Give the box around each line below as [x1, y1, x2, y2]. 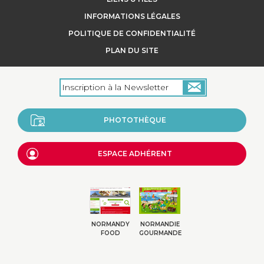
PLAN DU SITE [105, 45, 159, 55]
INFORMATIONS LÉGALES [84, 11, 180, 21]
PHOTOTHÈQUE [104, 115, 166, 124]
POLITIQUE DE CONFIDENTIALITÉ [68, 28, 196, 38]
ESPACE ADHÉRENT [98, 148, 172, 158]
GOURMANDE [139, 229, 181, 237]
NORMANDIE [140, 220, 180, 229]
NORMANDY [91, 220, 130, 229]
